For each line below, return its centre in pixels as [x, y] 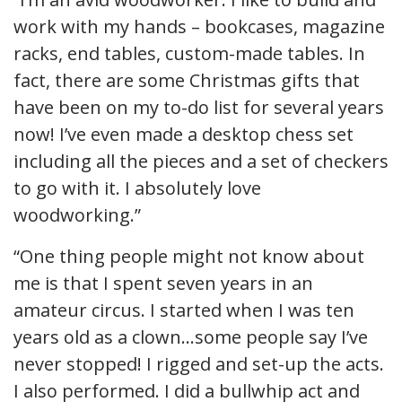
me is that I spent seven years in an [163, 283]
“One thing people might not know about [189, 256]
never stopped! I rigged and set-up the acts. [199, 363]
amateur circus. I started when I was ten [184, 310]
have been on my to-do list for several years [199, 107]
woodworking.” [77, 214]
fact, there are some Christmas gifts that [187, 80]
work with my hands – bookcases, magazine [199, 26]
